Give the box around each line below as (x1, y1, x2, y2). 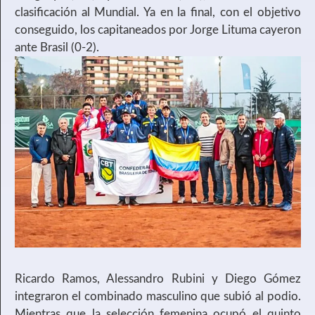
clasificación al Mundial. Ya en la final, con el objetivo (15, 6, 301, 19)
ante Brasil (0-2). (15, 41, 99, 54)
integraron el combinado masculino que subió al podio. (15, 290, 301, 302)
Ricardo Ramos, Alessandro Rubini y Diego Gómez (15, 272, 301, 285)
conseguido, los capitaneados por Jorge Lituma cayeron (15, 24, 301, 37)
